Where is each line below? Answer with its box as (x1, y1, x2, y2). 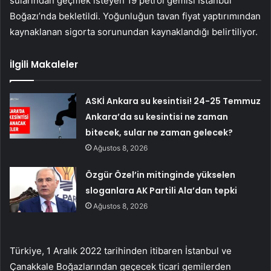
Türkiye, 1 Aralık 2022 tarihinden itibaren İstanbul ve (10, 244, 232, 256)
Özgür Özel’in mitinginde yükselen (85, 168, 236, 181)
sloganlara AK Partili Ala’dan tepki (85, 184, 238, 197)
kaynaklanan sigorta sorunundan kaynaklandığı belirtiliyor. (10, 25, 258, 38)
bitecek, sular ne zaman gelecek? (85, 126, 233, 139)
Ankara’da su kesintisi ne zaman (85, 110, 229, 123)
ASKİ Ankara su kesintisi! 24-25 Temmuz (85, 94, 261, 107)
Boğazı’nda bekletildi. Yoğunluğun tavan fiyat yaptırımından (10, 10, 261, 22)
